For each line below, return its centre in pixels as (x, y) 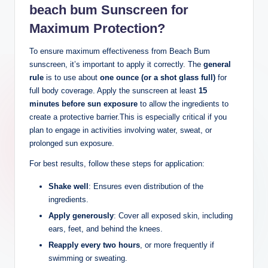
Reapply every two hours (94, 245)
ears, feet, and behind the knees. (106, 229)
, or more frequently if (177, 245)
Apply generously (81, 216)
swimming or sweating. (88, 258)
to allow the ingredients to (183, 104)
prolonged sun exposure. (72, 144)
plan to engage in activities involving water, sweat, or (121, 130)
